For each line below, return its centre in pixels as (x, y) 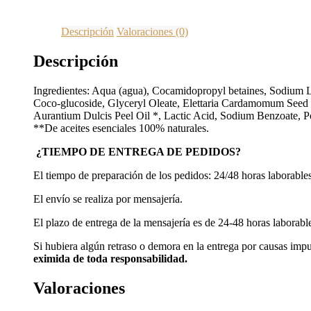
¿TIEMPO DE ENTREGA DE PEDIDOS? (137, 151)
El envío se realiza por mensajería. (108, 199)
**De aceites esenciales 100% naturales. (121, 128)
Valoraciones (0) (152, 31)
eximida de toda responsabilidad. (110, 258)
